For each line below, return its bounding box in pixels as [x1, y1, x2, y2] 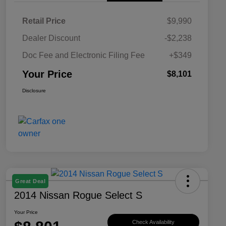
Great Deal [15, 178, 45, 185]
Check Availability [132, 218, 175, 225]
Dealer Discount [22, 34, 80, 43]
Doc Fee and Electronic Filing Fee [22, 51, 145, 60]
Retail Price [22, 17, 66, 26]
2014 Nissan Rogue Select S [14, 190, 142, 201]
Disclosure [22, 88, 46, 94]
